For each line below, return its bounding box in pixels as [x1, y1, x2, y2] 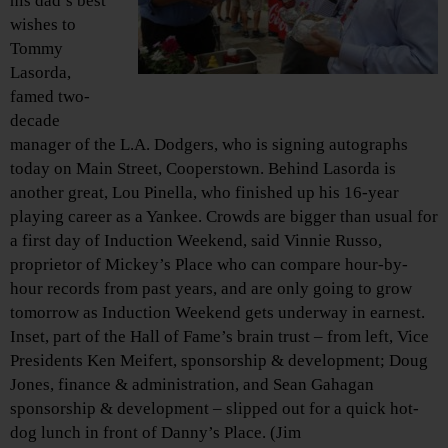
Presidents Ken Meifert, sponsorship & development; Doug [10, 350, 428, 370]
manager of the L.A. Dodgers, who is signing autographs [10, 134, 408, 154]
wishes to [10, 14, 76, 34]
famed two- [10, 86, 90, 106]
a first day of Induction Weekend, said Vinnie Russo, [10, 230, 382, 250]
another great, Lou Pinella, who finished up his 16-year [10, 182, 399, 202]
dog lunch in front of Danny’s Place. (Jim [10, 422, 301, 442]
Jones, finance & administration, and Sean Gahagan [10, 374, 374, 394]
